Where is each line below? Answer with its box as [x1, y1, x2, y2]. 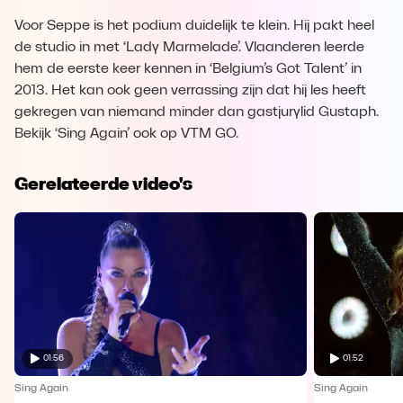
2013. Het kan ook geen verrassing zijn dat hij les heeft [14, 84, 366, 98]
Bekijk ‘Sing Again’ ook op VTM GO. [14, 127, 238, 141]
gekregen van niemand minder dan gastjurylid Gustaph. [14, 105, 379, 120]
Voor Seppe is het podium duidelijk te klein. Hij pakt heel [14, 19, 374, 33]
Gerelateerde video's [14, 173, 193, 194]
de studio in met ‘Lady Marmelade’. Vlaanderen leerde [14, 40, 364, 55]
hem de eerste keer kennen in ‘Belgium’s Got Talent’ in [14, 62, 362, 76]
